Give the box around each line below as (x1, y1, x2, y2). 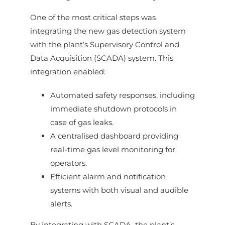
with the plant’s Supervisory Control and (30, 40, 179, 50)
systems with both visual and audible (50, 185, 188, 195)
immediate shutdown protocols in (50, 104, 177, 114)
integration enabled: (30, 67, 105, 77)
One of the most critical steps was (30, 13, 156, 23)
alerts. (50, 199, 72, 209)
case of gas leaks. (50, 118, 114, 128)
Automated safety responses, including (50, 90, 195, 100)
